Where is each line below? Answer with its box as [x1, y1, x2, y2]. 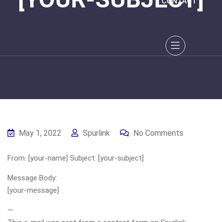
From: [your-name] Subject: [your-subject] [7, 154, 144, 163]
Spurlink [81, 128, 110, 138]
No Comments [131, 128, 183, 138]
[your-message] [7, 186, 59, 195]
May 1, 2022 [17, 128, 61, 138]
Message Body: [7, 173, 57, 182]
